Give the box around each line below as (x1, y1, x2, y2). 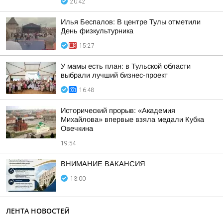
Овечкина (61, 124, 93, 132)
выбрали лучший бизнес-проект (61, 71, 168, 79)
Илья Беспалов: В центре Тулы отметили (61, 18, 201, 26)
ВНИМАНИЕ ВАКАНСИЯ (61, 160, 145, 168)
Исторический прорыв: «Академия (61, 107, 175, 114)
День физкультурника (61, 27, 133, 35)
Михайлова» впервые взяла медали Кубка (61, 115, 204, 123)
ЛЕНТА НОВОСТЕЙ (6, 206, 70, 216)
